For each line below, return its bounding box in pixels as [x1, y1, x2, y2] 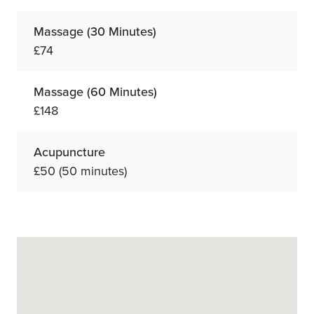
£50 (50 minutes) [34, 162, 127, 181]
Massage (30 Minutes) [34, 22, 156, 41]
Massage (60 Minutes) [34, 83, 157, 102]
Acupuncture [34, 143, 105, 162]
